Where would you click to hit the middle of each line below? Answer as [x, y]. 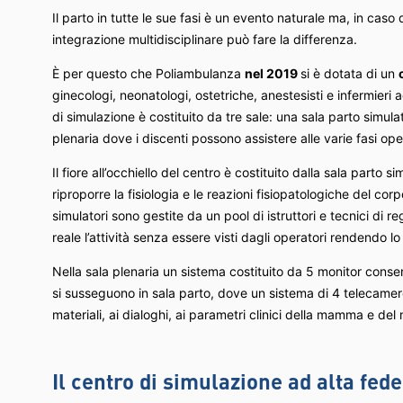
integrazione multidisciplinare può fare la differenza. [205, 39]
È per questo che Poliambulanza [148, 73]
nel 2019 [273, 73]
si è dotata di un [349, 73]
